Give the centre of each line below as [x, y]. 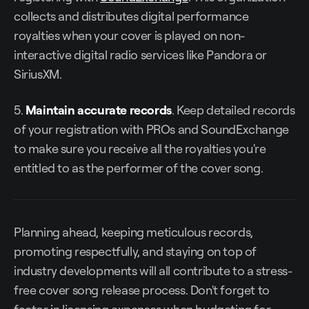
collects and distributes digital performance [131, 16]
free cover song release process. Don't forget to [142, 290]
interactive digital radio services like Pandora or [141, 55]
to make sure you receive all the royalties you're [140, 149]
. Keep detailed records [233, 110]
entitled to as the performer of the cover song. [139, 168]
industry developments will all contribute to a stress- [153, 271]
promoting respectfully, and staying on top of [136, 251]
